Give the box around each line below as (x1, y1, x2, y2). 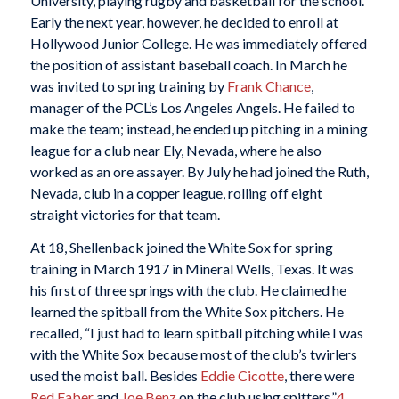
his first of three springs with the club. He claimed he (29, 281, 346, 299)
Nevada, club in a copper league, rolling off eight (29, 183, 322, 201)
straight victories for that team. (29, 205, 220, 223)
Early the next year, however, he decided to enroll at (29, 12, 338, 30)
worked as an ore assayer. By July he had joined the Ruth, (29, 162, 369, 180)
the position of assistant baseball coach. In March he (29, 55, 347, 73)
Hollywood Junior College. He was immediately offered (29, 34, 367, 52)
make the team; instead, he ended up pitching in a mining (29, 119, 368, 137)
